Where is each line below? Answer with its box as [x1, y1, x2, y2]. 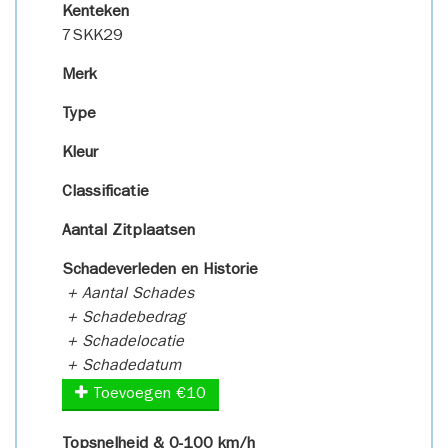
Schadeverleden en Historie [62, 263, 258, 279]
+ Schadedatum [62, 359, 181, 375]
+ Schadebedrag [62, 311, 185, 327]
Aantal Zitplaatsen [62, 224, 195, 240]
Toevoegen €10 [88, 387, 206, 403]
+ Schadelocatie [62, 335, 184, 351]
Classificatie [62, 185, 149, 201]
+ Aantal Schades [62, 287, 194, 303]
